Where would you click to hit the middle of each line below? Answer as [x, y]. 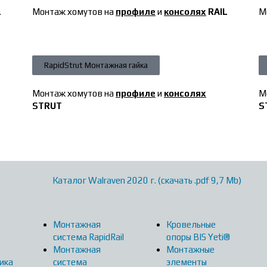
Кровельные [191, 224]
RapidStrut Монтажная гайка [96, 65]
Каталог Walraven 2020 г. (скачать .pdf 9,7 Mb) [147, 180]
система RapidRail [88, 237]
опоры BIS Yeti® [198, 237]
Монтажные [190, 249]
